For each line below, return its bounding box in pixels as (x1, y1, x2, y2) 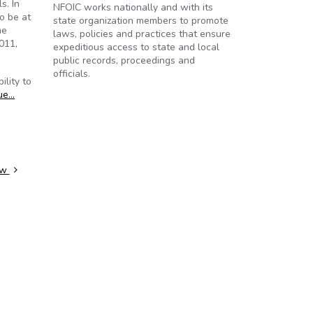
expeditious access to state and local (53, 41, 219, 54)
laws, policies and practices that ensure (53, 27, 231, 41)
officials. (53, 67, 90, 80)
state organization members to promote (53, 14, 228, 27)
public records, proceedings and (53, 54, 195, 67)
